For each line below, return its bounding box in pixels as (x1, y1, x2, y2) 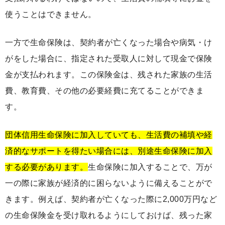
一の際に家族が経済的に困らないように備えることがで (5, 178, 212, 187)
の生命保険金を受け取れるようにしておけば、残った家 (5, 210, 212, 219)
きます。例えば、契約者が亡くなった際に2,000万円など (5, 194, 217, 203)
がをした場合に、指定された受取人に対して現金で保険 (5, 54, 212, 63)
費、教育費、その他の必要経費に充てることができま (5, 86, 204, 95)
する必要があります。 (5, 162, 88, 171)
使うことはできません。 (5, 10, 96, 19)
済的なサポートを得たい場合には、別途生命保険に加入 (5, 146, 212, 155)
